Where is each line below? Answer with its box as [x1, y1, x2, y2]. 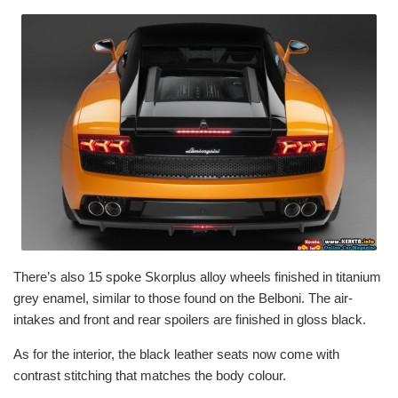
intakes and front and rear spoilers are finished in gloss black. [13, 312, 366, 328]
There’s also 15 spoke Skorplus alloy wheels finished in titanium [13, 269, 381, 285]
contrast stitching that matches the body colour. [13, 368, 286, 384]
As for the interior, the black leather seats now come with [13, 346, 339, 362]
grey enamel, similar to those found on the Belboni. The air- [13, 291, 353, 306]
